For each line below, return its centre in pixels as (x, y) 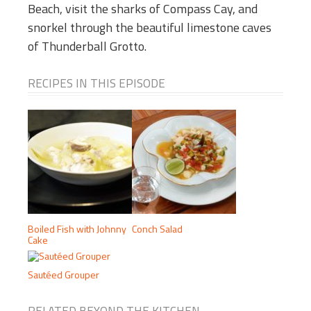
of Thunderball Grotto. (87, 47)
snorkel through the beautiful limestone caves (150, 28)
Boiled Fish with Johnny (77, 229)
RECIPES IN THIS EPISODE (96, 84)
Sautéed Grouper (64, 275)
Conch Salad (157, 229)
